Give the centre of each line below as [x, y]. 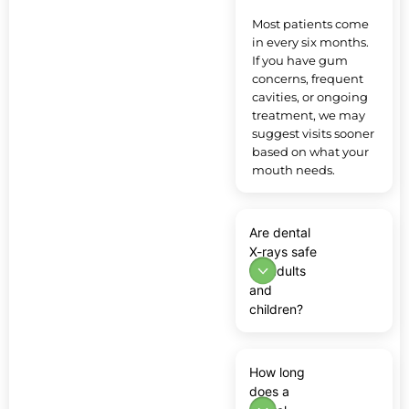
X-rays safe [283, 251]
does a [269, 391]
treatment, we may [309, 115]
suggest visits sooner [313, 134]
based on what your [310, 152]
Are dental [280, 232]
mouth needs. [294, 170]
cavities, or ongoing [310, 97]
